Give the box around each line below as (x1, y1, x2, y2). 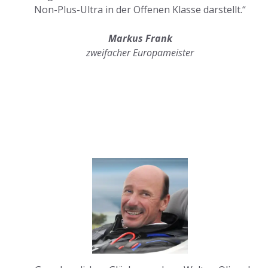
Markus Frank (108, 32, 172, 45)
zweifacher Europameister (86, 46, 194, 60)
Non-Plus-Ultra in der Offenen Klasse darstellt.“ (34, 3, 246, 17)
